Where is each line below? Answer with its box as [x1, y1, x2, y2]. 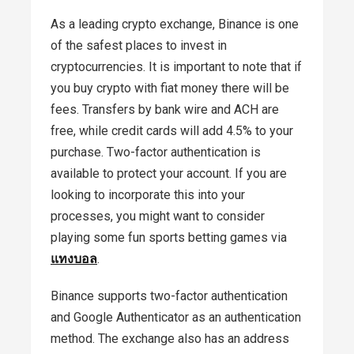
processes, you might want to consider [51, 209, 265, 224]
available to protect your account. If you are [51, 166, 287, 181]
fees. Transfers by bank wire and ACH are [51, 102, 279, 117]
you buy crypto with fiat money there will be [51, 81, 289, 96]
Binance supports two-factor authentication [51, 288, 288, 303]
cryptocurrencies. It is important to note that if [51, 59, 302, 74]
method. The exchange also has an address [51, 331, 289, 346]
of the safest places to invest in [51, 38, 227, 53]
